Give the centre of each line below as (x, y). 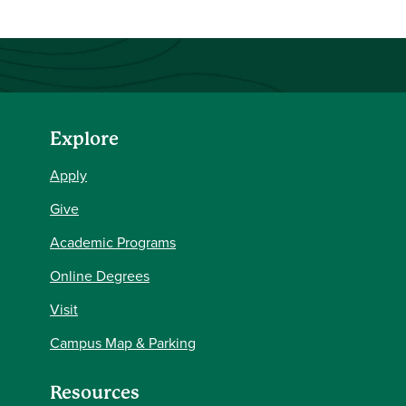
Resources (95, 393)
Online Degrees (100, 275)
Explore (84, 139)
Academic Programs (113, 242)
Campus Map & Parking (123, 343)
